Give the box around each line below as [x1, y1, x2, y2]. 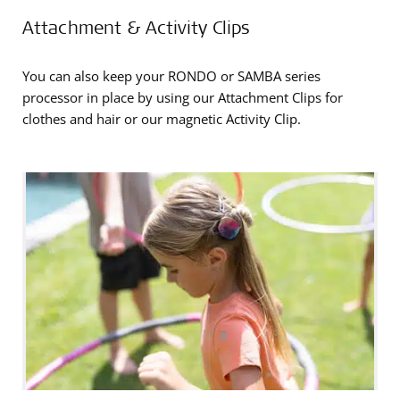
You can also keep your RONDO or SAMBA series [22, 66, 321, 85]
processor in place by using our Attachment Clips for [22, 87, 343, 106]
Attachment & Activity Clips [22, 14, 250, 38]
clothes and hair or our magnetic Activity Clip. [22, 109, 301, 128]
